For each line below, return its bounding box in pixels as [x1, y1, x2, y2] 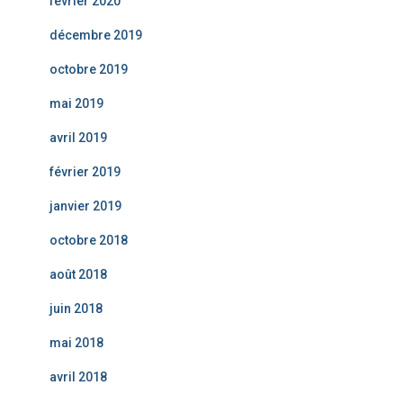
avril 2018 [49, 369, 107, 384]
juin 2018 [49, 300, 103, 316]
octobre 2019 [49, 61, 128, 76]
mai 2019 [49, 95, 103, 111]
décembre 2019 [49, 27, 142, 42]
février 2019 [49, 164, 121, 179]
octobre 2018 [49, 232, 128, 247]
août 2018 [49, 266, 107, 282]
